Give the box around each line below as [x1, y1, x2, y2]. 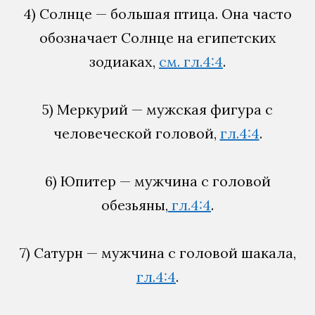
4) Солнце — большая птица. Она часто [23, 4, 292, 22]
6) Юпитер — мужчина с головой [44, 172, 271, 190]
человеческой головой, [53, 124, 220, 142]
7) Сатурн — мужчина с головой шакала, [19, 243, 296, 262]
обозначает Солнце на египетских [39, 28, 276, 46]
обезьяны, [101, 195, 168, 214]
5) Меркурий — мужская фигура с [42, 100, 273, 118]
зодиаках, [89, 52, 159, 70]
